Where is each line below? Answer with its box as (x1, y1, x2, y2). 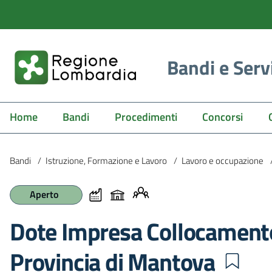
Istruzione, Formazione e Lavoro (46, 153, 167, 168)
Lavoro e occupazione (182, 153, 263, 168)
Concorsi (202, 109, 243, 125)
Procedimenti (114, 109, 177, 125)
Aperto (29, 187, 58, 202)
